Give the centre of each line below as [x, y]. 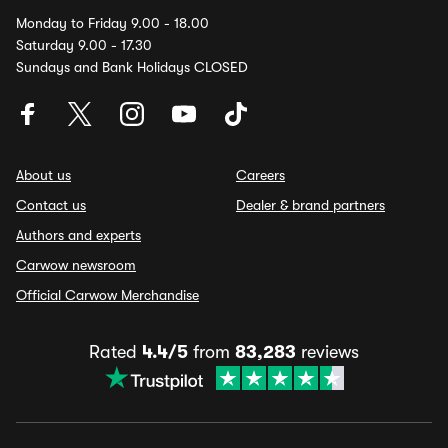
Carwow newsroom [76, 265]
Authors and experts [78, 235]
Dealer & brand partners [310, 205]
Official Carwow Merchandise [107, 295]
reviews [327, 352]
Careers [260, 175]
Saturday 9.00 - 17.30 [84, 45]
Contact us [51, 205]
